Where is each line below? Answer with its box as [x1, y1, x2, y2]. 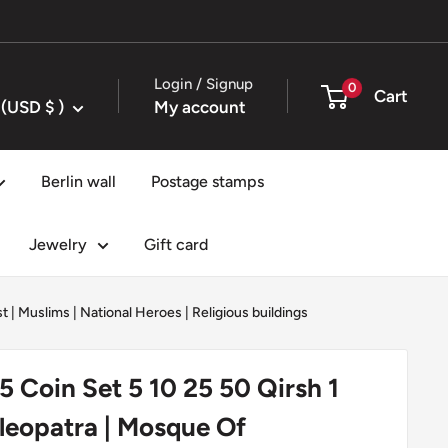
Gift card [144, 234, 208, 254]
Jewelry [29, 234, 87, 254]
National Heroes [80, 303, 182, 321]
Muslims [18, 303, 70, 321]
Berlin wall [41, 171, 116, 191]
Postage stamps [151, 171, 264, 191]
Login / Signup [154, 74, 253, 93]
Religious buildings [192, 303, 308, 321]
